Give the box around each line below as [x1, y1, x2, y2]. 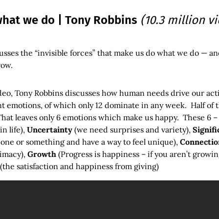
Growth [27, 149, 56, 159]
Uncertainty [27, 124, 72, 134]
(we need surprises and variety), [72, 124, 191, 134]
